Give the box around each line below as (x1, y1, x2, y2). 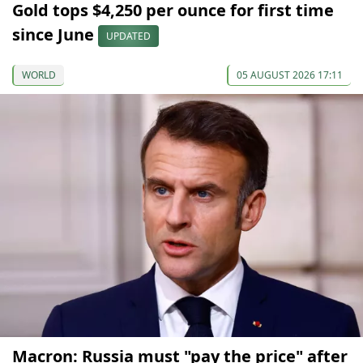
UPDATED (106, 28, 151, 43)
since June (12, 23, 98, 45)
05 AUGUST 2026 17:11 (237, 67, 343, 82)
